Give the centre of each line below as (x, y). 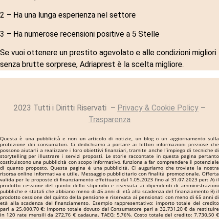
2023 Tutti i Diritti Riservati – (66, 108)
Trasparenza (109, 119)
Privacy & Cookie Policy (158, 108)
